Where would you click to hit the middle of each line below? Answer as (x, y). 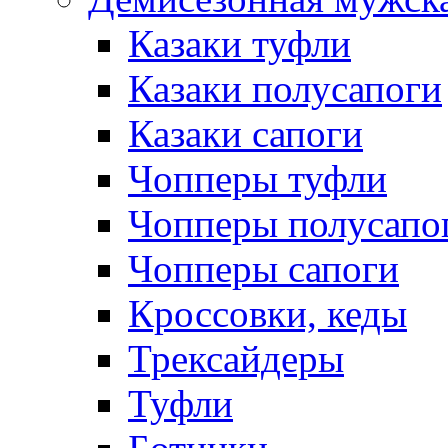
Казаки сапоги (245, 133)
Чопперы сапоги (263, 268)
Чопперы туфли (257, 178)
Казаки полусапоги (285, 88)
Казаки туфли (239, 43)
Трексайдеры (236, 358)
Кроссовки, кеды (267, 313)
